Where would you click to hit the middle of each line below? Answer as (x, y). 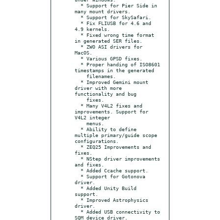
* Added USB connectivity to (78, 211)
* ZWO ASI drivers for (78, 46)
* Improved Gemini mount (78, 82)
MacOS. (83, 52)
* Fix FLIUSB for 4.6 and (78, 23)
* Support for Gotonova (78, 176)
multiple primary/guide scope (116, 135)
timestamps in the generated (114, 70)
